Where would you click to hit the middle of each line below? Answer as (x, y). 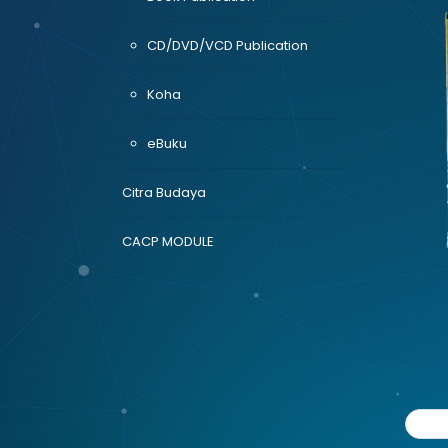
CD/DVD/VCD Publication (227, 45)
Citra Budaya (164, 192)
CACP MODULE (168, 241)
